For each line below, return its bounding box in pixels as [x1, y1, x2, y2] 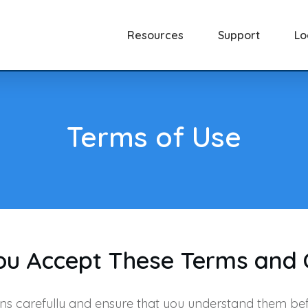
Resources [127, 28, 184, 42]
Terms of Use [67, 120, 241, 154]
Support [218, 28, 261, 42]
